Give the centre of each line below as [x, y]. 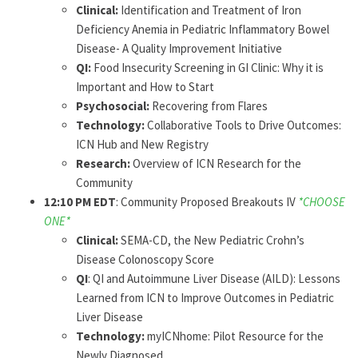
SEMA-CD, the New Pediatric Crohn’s [211, 240]
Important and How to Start [146, 87]
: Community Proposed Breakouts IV [207, 202]
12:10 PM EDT [80, 202]
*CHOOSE [322, 202]
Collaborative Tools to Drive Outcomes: [243, 125]
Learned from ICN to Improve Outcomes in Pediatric [205, 298]
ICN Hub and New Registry [142, 144]
